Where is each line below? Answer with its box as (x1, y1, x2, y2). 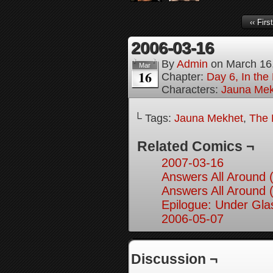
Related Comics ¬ (137, 138, 254, 154)
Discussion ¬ (131, 251, 218, 267)
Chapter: (161, 71, 207, 83)
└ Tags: (134, 112, 174, 124)
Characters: (161, 83, 221, 96)
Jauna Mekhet (174, 112, 243, 124)
